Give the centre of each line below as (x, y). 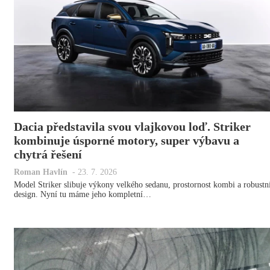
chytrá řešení (48, 155)
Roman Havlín (41, 172)
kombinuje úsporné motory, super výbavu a (127, 141)
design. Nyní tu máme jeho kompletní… (83, 195)
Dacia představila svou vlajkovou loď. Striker (132, 127)
